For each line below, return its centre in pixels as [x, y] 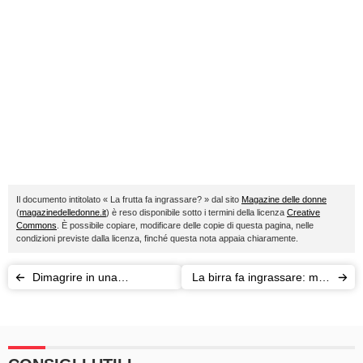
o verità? [308, 301]
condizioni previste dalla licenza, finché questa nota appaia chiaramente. [157, 238]
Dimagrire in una [75, 277]
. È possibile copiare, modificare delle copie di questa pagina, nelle [185, 225]
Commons [36, 225]
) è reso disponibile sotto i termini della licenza [196, 212]
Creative [303, 212]
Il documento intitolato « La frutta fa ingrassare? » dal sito [129, 199]
